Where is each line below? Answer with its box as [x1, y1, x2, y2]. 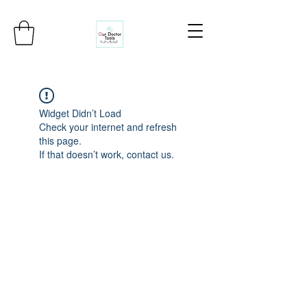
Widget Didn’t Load [39, 106, 121, 120]
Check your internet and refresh [39, 119, 177, 134]
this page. [39, 133, 82, 147]
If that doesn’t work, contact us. [39, 147, 174, 161]
